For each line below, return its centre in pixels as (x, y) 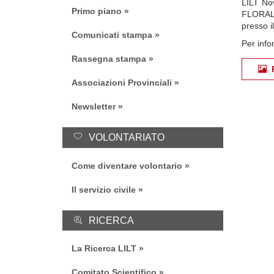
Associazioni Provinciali (122, 82)
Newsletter (94, 106)
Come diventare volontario (127, 165)
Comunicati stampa (112, 35)
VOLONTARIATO (127, 137)
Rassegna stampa (109, 58)
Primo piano (97, 11)
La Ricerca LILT (104, 249)
